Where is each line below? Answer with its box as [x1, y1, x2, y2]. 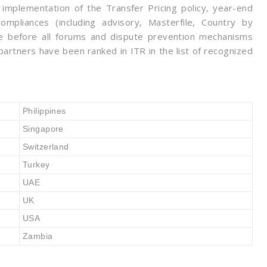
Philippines [23, 106, 66, 116]
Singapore [23, 124, 64, 133]
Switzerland [23, 142, 69, 151]
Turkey [23, 160, 50, 169]
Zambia [23, 231, 53, 241]
